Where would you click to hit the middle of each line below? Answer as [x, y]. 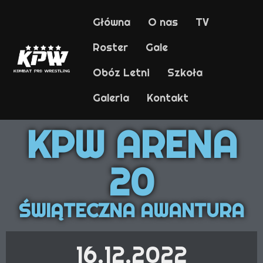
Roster [110, 47]
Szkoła [185, 73]
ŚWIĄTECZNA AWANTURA [131, 210]
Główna [111, 22]
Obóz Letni [121, 73]
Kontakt [167, 98]
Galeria [111, 98]
